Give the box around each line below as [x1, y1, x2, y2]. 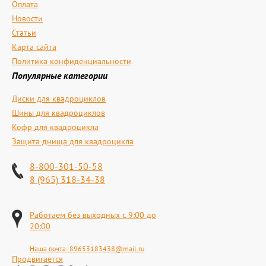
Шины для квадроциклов [12, 107, 105, 118]
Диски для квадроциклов [12, 93, 106, 104]
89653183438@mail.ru [69, 244, 144, 253]
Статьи [12, 27, 36, 38]
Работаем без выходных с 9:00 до [30, 210, 156, 220]
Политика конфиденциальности [12, 56, 131, 66]
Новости [12, 13, 43, 24]
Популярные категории [12, 69, 107, 81]
